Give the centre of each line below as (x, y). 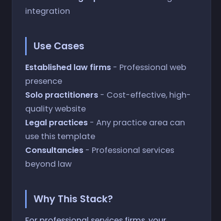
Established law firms (68, 68)
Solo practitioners (61, 95)
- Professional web (148, 68)
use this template (60, 137)
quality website (55, 109)
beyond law (48, 164)
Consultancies (54, 150)
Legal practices (56, 123)
